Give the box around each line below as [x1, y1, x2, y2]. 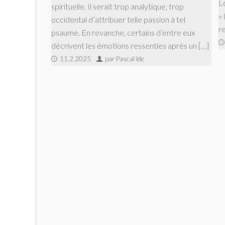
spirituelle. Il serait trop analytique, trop [51, 1, 184, 11]
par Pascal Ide [105, 54, 144, 63]
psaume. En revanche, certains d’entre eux [51, 27, 195, 37]
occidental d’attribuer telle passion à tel [51, 14, 185, 24]
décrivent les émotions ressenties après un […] [51, 40, 209, 50]
